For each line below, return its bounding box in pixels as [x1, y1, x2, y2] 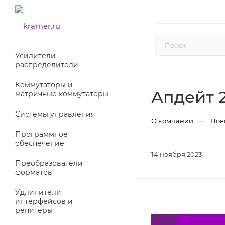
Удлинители [15, 188, 61, 197]
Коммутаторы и [15, 80, 73, 89]
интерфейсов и [15, 197, 73, 206]
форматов [15, 168, 52, 177]
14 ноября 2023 [151, 150, 202, 158]
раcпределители [15, 60, 78, 69]
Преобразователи [15, 159, 83, 168]
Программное [15, 130, 68, 139]
